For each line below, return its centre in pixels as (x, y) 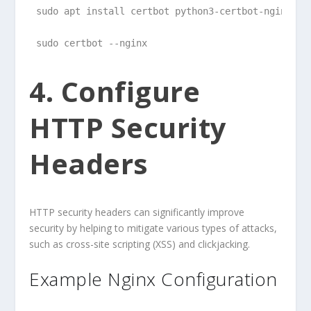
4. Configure (115, 91)
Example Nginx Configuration (153, 279)
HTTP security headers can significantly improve (137, 212)
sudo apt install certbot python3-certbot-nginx (164, 11)
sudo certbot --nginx (92, 43)
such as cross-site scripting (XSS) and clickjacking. (140, 244)
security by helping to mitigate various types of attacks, (153, 228)
